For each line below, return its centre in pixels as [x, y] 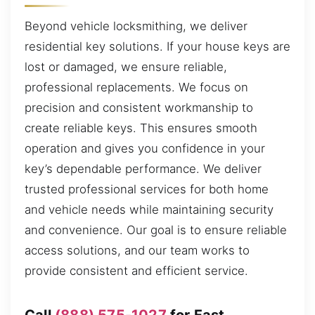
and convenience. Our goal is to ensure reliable [156, 230]
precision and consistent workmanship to [139, 107]
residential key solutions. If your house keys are [157, 46]
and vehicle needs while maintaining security [149, 209]
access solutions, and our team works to [137, 250]
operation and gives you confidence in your [145, 148]
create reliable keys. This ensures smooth [141, 128]
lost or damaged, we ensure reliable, [126, 66]
